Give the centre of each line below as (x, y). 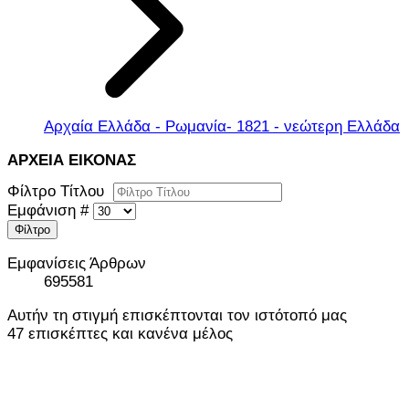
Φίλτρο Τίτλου (60, 192)
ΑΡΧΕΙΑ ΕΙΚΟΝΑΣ (72, 160)
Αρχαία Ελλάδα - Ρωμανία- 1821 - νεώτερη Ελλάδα (222, 126)
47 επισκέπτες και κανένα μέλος (120, 334)
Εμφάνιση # (50, 211)
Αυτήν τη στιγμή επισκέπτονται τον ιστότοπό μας (177, 316)
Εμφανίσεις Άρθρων (77, 264)
